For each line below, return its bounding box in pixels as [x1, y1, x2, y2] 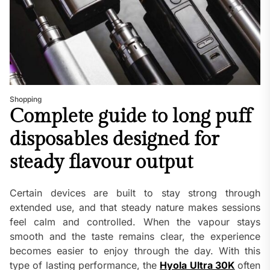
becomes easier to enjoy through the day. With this [10, 245, 260, 257]
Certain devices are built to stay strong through [10, 187, 260, 199]
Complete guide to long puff [10, 105, 251, 128]
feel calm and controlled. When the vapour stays [10, 216, 260, 228]
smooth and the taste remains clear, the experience [10, 230, 260, 243]
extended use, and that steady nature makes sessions [10, 201, 260, 214]
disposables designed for [10, 128, 219, 151]
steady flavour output [10, 151, 193, 174]
